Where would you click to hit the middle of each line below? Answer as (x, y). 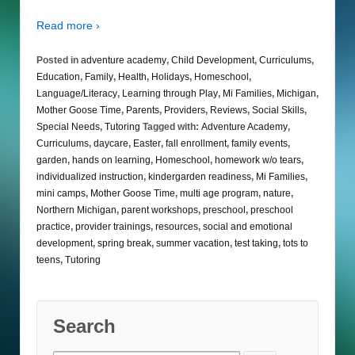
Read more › (68, 26)
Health (132, 76)
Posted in (59, 60)
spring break (124, 243)
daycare (111, 143)
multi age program (219, 193)
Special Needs (68, 126)
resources (177, 226)
